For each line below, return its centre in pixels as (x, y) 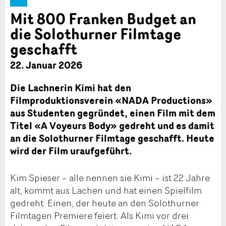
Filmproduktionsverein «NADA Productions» (111, 100)
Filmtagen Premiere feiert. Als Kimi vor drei (99, 216)
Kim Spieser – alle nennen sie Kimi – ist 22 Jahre (110, 178)
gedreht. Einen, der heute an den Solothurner (105, 203)
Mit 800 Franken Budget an (103, 19)
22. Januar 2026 (46, 65)
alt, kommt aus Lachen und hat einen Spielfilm (106, 190)
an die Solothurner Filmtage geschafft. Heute (112, 138)
